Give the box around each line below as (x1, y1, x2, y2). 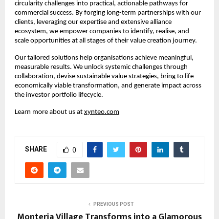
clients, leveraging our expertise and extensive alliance (15, 18, 172, 26)
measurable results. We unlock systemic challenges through (15, 63, 188, 71)
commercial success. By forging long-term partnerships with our (15, 9, 201, 17)
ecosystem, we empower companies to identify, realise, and (15, 27, 189, 35)
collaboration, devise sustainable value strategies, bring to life (15, 72, 194, 80)
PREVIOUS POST (93, 201, 134, 207)
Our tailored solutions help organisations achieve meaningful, (15, 54, 194, 62)
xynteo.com (84, 108, 119, 116)
